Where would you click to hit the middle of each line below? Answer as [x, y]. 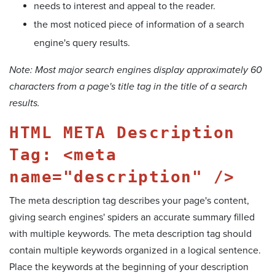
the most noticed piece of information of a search [139, 24]
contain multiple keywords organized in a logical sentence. [135, 250]
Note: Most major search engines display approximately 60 [136, 70]
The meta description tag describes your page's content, [129, 200]
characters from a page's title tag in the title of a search [128, 86]
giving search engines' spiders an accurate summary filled [132, 217]
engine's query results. [82, 43]
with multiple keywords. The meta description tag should [130, 234]
